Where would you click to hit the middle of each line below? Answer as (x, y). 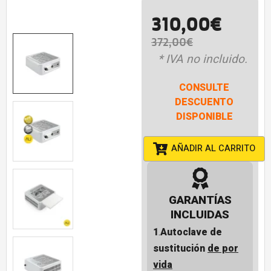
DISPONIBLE (204, 117)
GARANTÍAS (200, 201)
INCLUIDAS (200, 215)
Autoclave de (191, 233)
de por (223, 249)
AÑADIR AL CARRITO (213, 149)
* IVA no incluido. (204, 60)
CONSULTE (204, 88)
